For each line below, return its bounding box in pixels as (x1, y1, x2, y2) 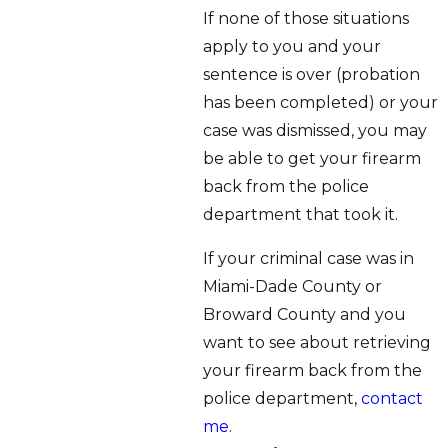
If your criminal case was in (202, 248, 414, 268)
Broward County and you (202, 304, 406, 324)
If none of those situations (202, 8, 409, 28)
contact (360, 388, 423, 408)
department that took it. (202, 204, 398, 224)
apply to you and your (202, 36, 381, 56)
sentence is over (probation (202, 64, 420, 84)
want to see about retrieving (202, 332, 431, 352)
